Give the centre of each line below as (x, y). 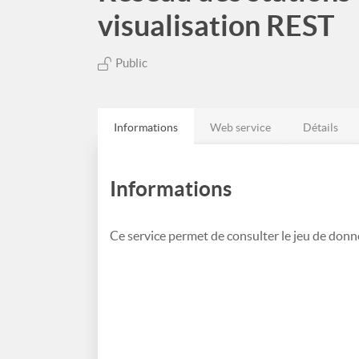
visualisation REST (216, 25)
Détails (321, 127)
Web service (240, 127)
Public (131, 63)
